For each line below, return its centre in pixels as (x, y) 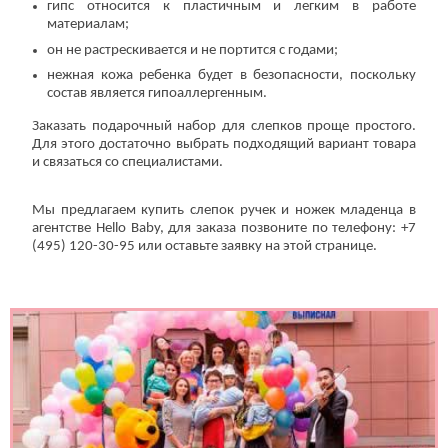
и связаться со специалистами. (127, 163)
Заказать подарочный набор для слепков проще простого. (224, 127)
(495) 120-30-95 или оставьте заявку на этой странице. (204, 247)
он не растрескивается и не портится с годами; (192, 50)
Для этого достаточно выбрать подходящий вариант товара (224, 145)
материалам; (88, 25)
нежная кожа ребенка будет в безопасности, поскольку (231, 76)
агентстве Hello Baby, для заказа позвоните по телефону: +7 (224, 229)
